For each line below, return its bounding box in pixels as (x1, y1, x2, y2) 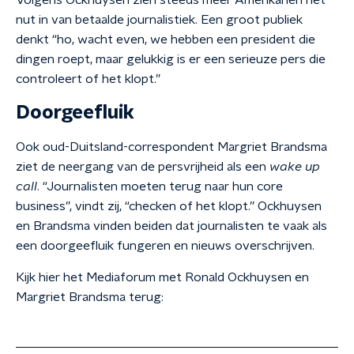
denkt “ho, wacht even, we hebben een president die (16, 33, 315, 46)
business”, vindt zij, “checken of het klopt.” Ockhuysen (16, 200, 322, 213)
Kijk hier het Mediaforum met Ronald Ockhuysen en (16, 271, 309, 284)
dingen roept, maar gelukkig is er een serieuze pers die (16, 53, 326, 66)
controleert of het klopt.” (16, 73, 160, 85)
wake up (269, 160, 320, 173)
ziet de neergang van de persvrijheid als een (16, 160, 269, 173)
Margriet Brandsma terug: (16, 291, 164, 303)
